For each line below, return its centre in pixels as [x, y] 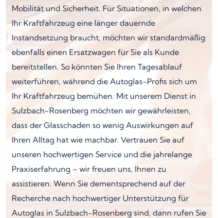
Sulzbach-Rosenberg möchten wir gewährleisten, [101, 110]
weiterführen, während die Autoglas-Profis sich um [104, 81]
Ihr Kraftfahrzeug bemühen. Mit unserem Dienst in [104, 96]
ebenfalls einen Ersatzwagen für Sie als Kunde [95, 52]
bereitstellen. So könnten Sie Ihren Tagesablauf [97, 66]
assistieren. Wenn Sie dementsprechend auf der [99, 183]
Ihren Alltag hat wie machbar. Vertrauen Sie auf [98, 139]
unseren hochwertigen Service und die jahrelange [102, 154]
